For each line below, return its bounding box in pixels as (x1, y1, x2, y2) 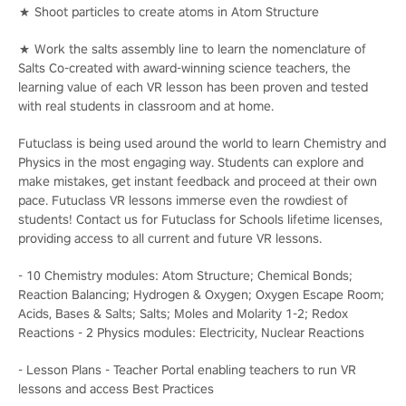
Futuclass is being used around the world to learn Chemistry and (18, 134, 386, 151)
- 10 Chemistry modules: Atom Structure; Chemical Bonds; (18, 266, 353, 284)
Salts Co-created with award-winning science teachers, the (18, 59, 351, 76)
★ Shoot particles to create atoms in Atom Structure (18, 3, 319, 20)
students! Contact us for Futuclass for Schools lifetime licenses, (18, 210, 382, 227)
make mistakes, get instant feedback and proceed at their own (18, 172, 377, 189)
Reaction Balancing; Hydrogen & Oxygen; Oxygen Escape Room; (18, 285, 384, 303)
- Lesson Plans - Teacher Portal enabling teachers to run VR (18, 361, 356, 378)
